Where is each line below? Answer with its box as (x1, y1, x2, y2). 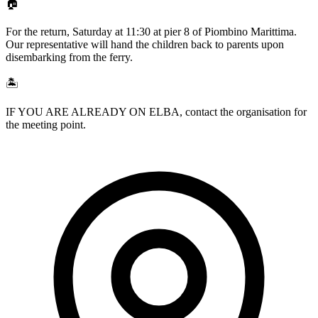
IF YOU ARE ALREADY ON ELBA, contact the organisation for (6, 106, 307, 119)
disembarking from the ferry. (6, 51, 133, 64)
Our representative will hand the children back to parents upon (6, 38, 284, 51)
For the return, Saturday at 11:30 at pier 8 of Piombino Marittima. (6, 26, 297, 38)
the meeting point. (6, 119, 86, 131)
